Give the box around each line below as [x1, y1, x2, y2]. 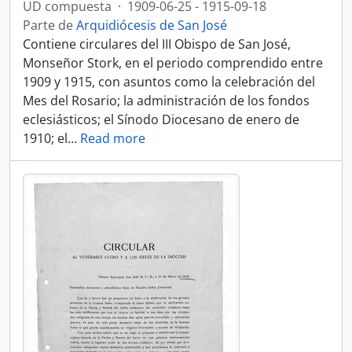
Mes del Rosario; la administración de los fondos [23, 92, 310, 109]
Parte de [23, 16, 76, 34]
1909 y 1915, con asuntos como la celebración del [23, 73, 315, 90]
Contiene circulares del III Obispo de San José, [23, 35, 291, 53]
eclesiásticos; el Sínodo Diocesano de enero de [23, 111, 299, 128]
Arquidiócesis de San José [76, 16, 227, 34]
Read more [80, 130, 145, 147]
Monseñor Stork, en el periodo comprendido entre [23, 54, 323, 71]
